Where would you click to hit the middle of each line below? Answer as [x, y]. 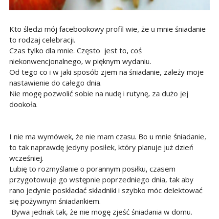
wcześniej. [26, 158]
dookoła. [23, 104]
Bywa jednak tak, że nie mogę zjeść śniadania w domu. [100, 212]
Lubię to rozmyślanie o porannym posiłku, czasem [92, 169]
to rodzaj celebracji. [42, 40]
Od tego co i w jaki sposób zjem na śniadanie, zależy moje [106, 72]
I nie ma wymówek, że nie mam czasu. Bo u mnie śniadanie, [108, 136]
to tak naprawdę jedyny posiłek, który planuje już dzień [101, 147]
